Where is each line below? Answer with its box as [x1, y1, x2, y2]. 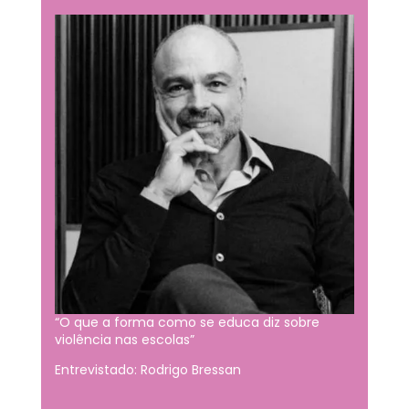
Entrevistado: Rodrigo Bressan [54, 361, 241, 379]
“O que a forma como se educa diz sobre [54, 313, 320, 331]
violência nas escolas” [54, 330, 194, 349]
